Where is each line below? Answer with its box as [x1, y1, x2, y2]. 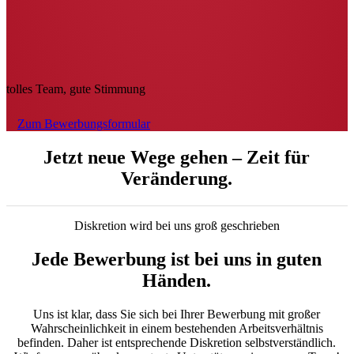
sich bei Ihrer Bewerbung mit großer [139, 307, 321, 321]
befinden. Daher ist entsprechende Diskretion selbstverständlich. [17, 335, 337, 349]
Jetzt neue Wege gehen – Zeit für [43, 146, 311, 168]
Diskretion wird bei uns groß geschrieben [74, 218, 280, 232]
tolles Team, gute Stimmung [6, 81, 145, 96]
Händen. [142, 269, 212, 291]
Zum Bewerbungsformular [17, 116, 150, 130]
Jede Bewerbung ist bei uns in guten [32, 248, 322, 269]
